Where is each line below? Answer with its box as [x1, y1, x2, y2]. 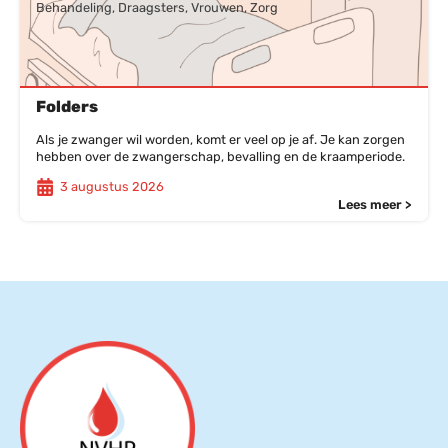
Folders [36, 97, 98, 117]
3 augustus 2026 [60, 179, 164, 195]
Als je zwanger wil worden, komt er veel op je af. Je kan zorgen [36, 131, 405, 147]
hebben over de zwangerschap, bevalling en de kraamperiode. [36, 148, 405, 164]
